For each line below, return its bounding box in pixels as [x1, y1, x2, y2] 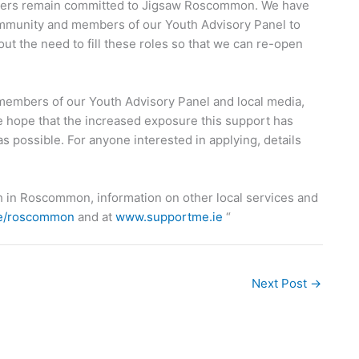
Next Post [252, 276, 310, 292]
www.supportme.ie [115, 208, 223, 224]
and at [75, 208, 115, 224]
